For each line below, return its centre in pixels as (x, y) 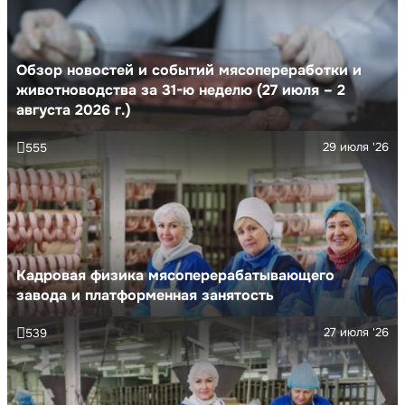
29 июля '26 (356, 146)
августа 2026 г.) (74, 109)
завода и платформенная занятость (145, 295)
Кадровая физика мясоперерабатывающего (175, 275)
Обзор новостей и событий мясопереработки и (189, 70)
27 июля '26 (356, 332)
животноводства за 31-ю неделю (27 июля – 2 (181, 89)
